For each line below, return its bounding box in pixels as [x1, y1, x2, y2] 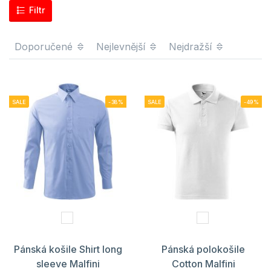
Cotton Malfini [171, 257, 235, 270]
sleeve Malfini [36, 257, 100, 270]
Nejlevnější [96, 40, 148, 53]
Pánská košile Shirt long [13, 243, 122, 255]
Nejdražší [169, 40, 215, 53]
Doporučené [15, 40, 76, 53]
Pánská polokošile [162, 243, 245, 255]
